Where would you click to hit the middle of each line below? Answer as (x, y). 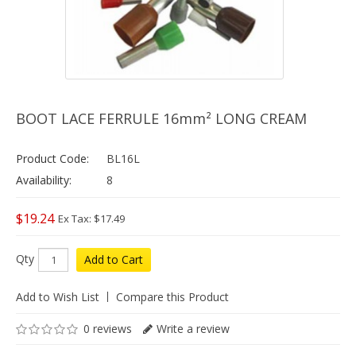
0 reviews (108, 329)
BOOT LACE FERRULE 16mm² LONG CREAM (161, 118)
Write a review (193, 329)
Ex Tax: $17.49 (91, 219)
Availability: (44, 180)
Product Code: (52, 159)
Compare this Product (172, 297)
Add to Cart (114, 259)
